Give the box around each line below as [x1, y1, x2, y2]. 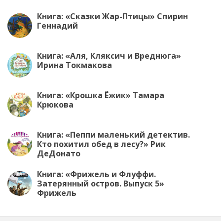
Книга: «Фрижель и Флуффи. [37, 169, 156, 180]
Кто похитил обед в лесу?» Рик [37, 139, 166, 149]
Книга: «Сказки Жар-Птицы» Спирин [37, 11, 188, 22]
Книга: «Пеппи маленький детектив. [37, 129, 190, 140]
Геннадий [37, 20, 78, 31]
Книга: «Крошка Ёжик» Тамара [37, 90, 164, 101]
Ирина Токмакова [37, 60, 112, 71]
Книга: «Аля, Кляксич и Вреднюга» [37, 50, 181, 61]
